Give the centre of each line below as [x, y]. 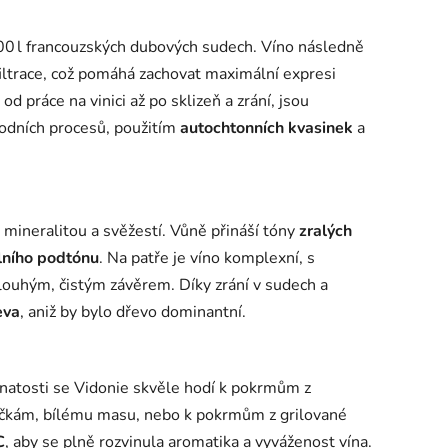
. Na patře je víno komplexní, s [207, 258]
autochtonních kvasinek [266, 128]
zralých [325, 231]
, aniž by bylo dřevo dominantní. [133, 312]
